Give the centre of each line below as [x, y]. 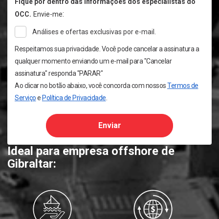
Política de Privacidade [74, 98]
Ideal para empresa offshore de [91, 151]
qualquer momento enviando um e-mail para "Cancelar [93, 61]
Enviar [109, 126]
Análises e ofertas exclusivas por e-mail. [94, 32]
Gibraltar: [32, 164]
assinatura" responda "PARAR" [59, 74]
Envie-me [48, 14]
